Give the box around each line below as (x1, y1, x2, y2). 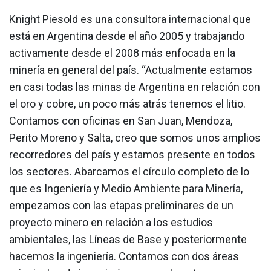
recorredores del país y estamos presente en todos (9, 148, 255, 162)
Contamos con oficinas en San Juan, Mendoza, (9, 114, 232, 128)
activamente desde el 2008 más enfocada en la (9, 47, 235, 60)
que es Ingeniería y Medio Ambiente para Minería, (9, 182, 243, 195)
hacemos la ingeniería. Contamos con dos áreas (9, 250, 239, 263)
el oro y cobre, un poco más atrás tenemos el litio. (9, 97, 246, 111)
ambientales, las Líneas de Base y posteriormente (9, 233, 247, 246)
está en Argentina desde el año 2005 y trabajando (9, 30, 244, 43)
